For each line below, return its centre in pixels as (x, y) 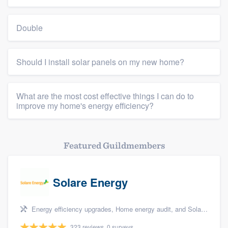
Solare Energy (90, 182)
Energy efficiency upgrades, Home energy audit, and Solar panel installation (115, 209)
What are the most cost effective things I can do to (105, 96)
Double (30, 28)
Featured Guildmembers (114, 146)
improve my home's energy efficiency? (85, 106)
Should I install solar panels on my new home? (100, 62)
